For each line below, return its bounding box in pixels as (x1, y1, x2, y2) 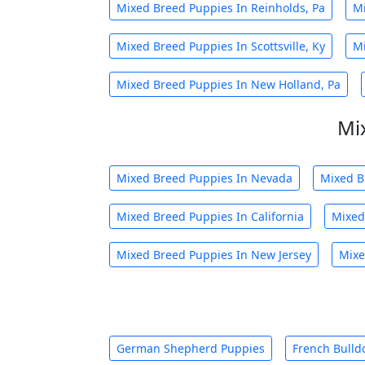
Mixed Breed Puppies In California (117, 209, 304, 224)
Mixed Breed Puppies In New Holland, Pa (117, 77, 341, 92)
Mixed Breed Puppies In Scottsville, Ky (117, 38, 325, 54)
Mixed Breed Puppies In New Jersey (117, 247, 311, 262)
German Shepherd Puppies (117, 341, 265, 356)
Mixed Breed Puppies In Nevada (117, 170, 292, 186)
